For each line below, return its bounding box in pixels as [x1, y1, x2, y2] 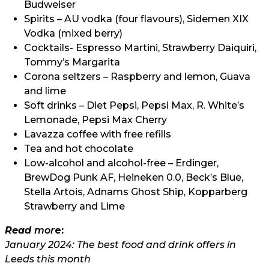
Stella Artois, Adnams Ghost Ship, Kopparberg [24, 186, 247, 198]
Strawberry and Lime [24, 201, 125, 212]
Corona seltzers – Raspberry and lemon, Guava [24, 71, 250, 82]
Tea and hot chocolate [24, 143, 133, 154]
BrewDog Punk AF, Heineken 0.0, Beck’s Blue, [24, 172, 243, 183]
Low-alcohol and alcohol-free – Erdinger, [24, 157, 219, 169]
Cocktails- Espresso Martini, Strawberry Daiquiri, [24, 42, 256, 53]
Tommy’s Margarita [24, 56, 120, 68]
